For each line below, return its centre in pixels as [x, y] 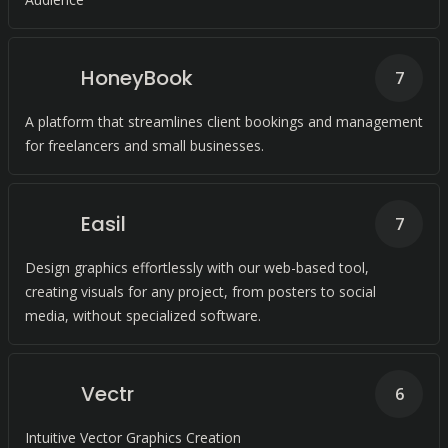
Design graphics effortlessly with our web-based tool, [197, 267]
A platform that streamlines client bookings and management [224, 121]
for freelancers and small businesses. [144, 145]
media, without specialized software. [143, 315]
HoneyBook [137, 78]
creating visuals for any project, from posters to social [200, 291]
